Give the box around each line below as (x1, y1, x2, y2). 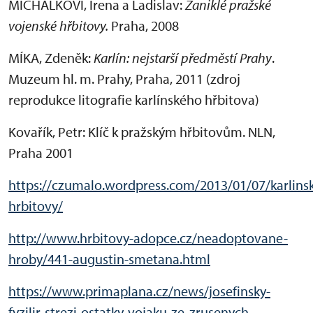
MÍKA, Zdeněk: (8, 49, 94, 67)
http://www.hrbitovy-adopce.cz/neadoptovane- (8, 229, 288, 247)
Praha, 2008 (111, 17, 179, 35)
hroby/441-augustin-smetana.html (8, 250, 210, 268)
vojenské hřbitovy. (8, 17, 111, 35)
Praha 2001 (8, 144, 73, 162)
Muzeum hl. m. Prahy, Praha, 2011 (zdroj (8, 70, 240, 88)
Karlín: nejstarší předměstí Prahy (94, 49, 272, 67)
